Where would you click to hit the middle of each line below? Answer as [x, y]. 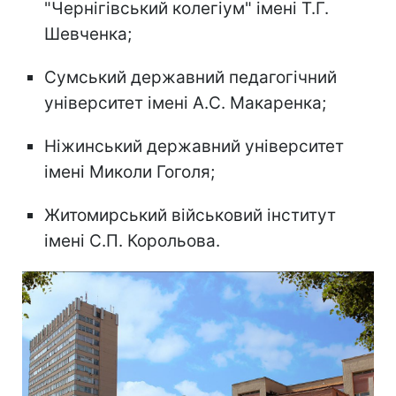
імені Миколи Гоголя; [129, 171]
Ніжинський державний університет [194, 146]
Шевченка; [88, 34]
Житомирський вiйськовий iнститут [190, 215]
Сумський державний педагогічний [190, 77]
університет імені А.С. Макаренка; [185, 103]
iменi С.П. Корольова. [132, 240]
